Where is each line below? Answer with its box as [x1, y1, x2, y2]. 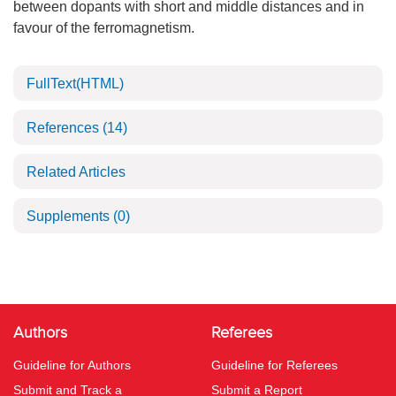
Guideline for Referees [211, 358, 338, 372]
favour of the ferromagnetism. [13, 20, 194, 35]
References [27, 120, 103, 135]
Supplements [27, 209, 113, 224]
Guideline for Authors [13, 358, 131, 372]
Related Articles [27, 164, 126, 179]
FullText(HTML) [27, 76, 124, 91]
